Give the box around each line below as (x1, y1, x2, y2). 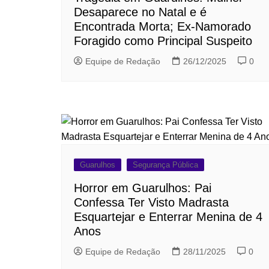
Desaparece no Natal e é (74, 5, 207, 19)
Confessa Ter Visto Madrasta (74, 196, 229, 210)
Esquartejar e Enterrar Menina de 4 (74, 210, 262, 224)
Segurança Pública (133, 160, 198, 170)
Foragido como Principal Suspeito (74, 34, 252, 48)
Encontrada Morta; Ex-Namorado (74, 20, 251, 34)
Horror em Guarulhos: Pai (74, 181, 211, 195)
